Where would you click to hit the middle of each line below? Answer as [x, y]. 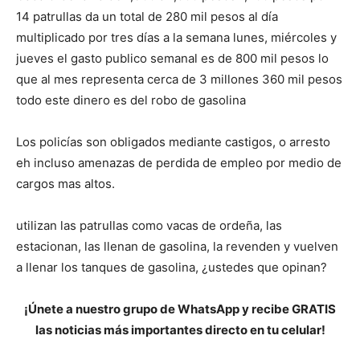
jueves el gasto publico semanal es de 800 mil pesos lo [172, 59]
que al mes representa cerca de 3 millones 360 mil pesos [179, 80]
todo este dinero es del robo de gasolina [131, 100]
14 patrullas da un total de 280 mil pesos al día [147, 17]
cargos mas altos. [65, 184]
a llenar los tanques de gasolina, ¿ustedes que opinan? [172, 268]
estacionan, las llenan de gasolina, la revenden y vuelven [177, 247]
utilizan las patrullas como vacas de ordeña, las [149, 226]
